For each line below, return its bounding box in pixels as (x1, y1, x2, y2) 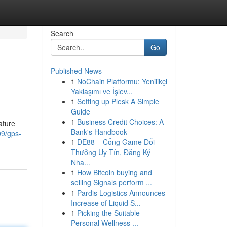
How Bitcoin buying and (77, 167, 152, 177)
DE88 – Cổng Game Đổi (77, 137, 155, 147)
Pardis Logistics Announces (77, 187, 165, 198)
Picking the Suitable (77, 208, 140, 218)
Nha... (70, 157, 90, 167)
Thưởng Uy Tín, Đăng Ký (70, 147, 150, 157)
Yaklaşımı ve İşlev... (70, 86, 133, 96)
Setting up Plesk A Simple (77, 96, 159, 106)
